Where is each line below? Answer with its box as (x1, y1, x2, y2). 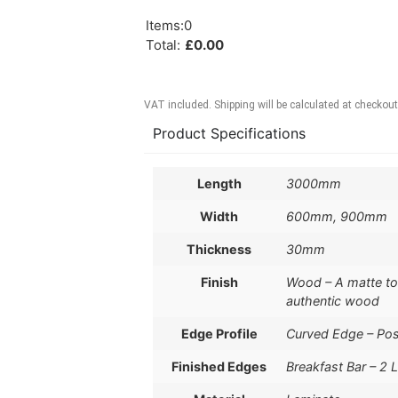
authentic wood (285, 293, 379, 309)
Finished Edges (171, 359, 267, 375)
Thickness (187, 242, 252, 258)
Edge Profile (180, 326, 258, 342)
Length (196, 176, 242, 192)
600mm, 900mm (285, 209, 387, 225)
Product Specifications (152, 124, 306, 143)
